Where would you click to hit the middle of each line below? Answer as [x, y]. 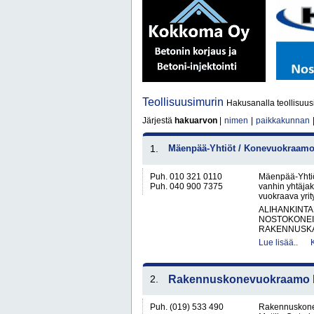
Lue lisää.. [278, 243]
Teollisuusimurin [184, 102]
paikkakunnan [283, 121]
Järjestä [158, 121]
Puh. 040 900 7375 [186, 186]
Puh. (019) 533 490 [187, 307]
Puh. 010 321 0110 [186, 177]
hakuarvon [196, 121]
